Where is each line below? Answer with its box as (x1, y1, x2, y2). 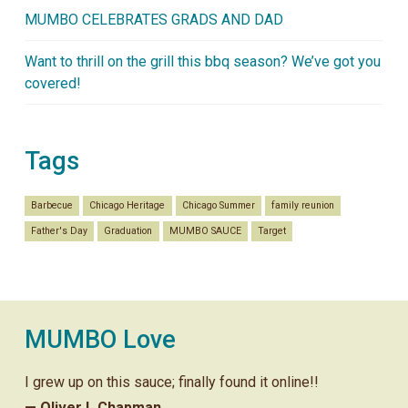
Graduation (104, 225, 153, 238)
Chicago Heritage (89, 199, 166, 212)
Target (258, 225, 287, 238)
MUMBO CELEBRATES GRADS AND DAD (24, 10, 283, 28)
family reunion (271, 199, 335, 212)
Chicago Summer (181, 199, 255, 212)
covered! (24, 74, 81, 92)
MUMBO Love (24, 324, 176, 354)
